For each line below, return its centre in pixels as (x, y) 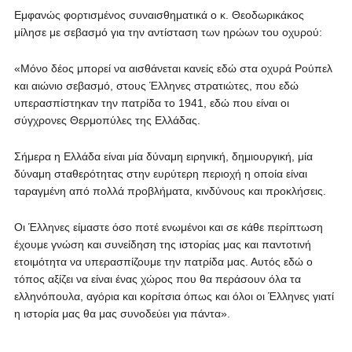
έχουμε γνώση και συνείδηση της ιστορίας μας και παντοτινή (162, 244)
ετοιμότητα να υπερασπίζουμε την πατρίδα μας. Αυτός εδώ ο (163, 262)
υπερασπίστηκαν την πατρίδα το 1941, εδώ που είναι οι (151, 103)
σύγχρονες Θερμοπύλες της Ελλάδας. (107, 120)
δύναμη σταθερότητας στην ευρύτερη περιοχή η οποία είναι (160, 174)
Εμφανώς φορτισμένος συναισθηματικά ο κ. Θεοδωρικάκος (159, 15)
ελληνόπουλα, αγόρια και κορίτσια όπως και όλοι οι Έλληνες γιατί (174, 296)
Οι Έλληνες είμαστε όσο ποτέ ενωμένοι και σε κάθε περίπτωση (168, 227)
